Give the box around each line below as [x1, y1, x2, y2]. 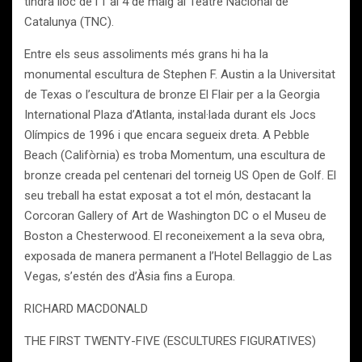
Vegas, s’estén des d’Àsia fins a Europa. [24, 269, 235, 284]
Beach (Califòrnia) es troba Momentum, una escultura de [24, 148, 326, 162]
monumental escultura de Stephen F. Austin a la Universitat [24, 67, 335, 82]
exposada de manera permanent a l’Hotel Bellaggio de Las [24, 249, 332, 263]
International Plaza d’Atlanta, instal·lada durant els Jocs [24, 107, 316, 122]
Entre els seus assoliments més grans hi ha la [24, 47, 268, 61]
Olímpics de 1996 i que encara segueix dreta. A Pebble [24, 128, 309, 142]
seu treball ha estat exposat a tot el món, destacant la [24, 188, 311, 203]
